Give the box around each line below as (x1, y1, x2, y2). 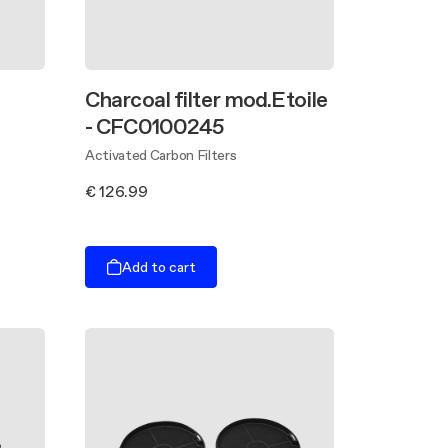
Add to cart (122, 256, 196, 277)
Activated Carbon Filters (85, 145, 237, 166)
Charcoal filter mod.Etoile (85, 84, 328, 115)
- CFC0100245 (85, 111, 225, 142)
